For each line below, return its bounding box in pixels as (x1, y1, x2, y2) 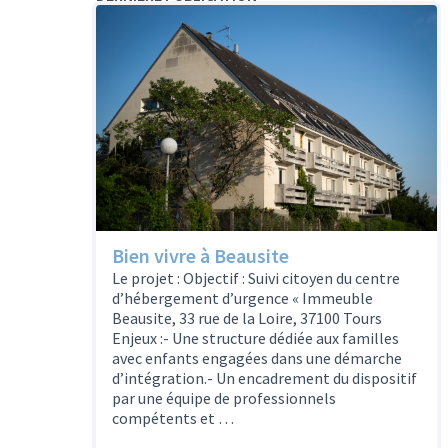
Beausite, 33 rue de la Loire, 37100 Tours (112, 307, 382, 328)
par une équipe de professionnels (112, 387, 336, 408)
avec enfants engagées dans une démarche (112, 347, 402, 368)
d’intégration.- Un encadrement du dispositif (112, 367, 417, 388)
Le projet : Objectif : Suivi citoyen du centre (112, 267, 400, 288)
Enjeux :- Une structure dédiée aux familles (112, 327, 399, 348)
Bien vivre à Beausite (112, 242, 289, 268)
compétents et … (112, 407, 234, 428)
